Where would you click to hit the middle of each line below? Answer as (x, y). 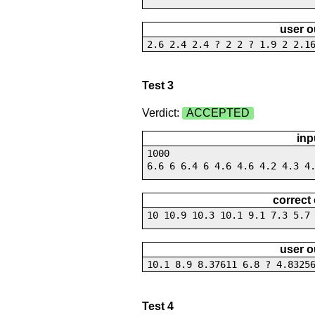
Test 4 (157, 306)
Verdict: (162, 113)
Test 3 (157, 85)
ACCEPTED (218, 113)
